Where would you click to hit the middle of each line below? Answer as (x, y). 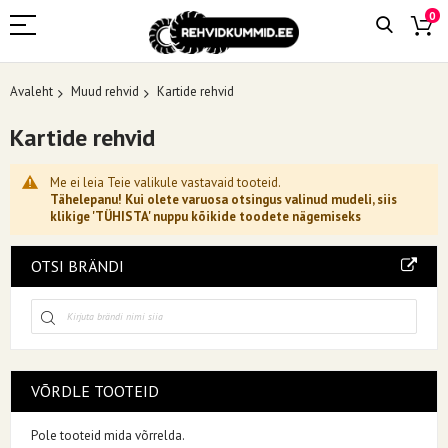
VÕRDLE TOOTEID (95, 390)
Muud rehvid (105, 91)
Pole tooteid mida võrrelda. (108, 435)
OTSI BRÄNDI (77, 265)
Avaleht (31, 91)
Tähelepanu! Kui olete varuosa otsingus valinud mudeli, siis (223, 199)
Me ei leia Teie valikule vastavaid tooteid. (165, 182)
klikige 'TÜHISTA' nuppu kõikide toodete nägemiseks (205, 216)
